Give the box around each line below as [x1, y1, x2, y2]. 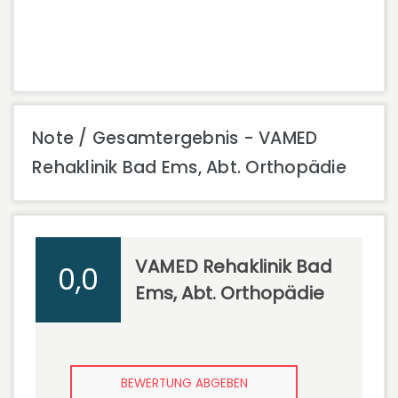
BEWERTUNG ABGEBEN [120, 374, 248, 392]
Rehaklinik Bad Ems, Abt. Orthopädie [32, 155, 346, 179]
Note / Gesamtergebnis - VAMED [32, 126, 318, 150]
